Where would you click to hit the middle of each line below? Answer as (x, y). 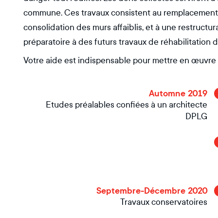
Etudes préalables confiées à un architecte (127, 105)
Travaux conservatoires (164, 202)
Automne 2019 (178, 93)
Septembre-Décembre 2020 (152, 191)
